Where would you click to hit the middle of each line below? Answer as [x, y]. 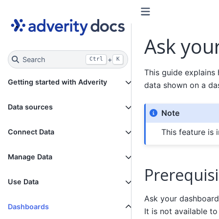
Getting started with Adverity [57, 82]
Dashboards [28, 207]
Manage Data [30, 157]
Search [34, 59]
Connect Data [31, 132]
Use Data [23, 182]
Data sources [30, 107]
